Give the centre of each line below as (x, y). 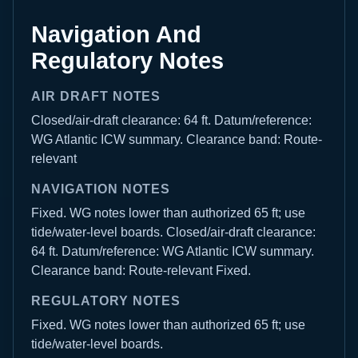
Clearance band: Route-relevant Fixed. (141, 270)
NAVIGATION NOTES (101, 189)
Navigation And (116, 34)
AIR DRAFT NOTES (96, 96)
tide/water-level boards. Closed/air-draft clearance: (173, 232)
